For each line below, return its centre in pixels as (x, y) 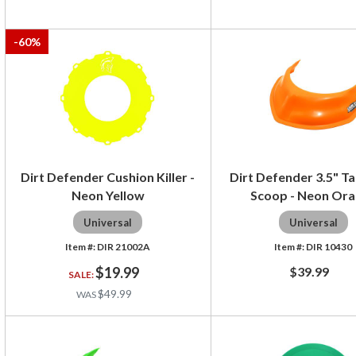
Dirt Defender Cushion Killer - (108, 176)
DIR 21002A (124, 246)
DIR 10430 (329, 246)
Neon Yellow (108, 195)
